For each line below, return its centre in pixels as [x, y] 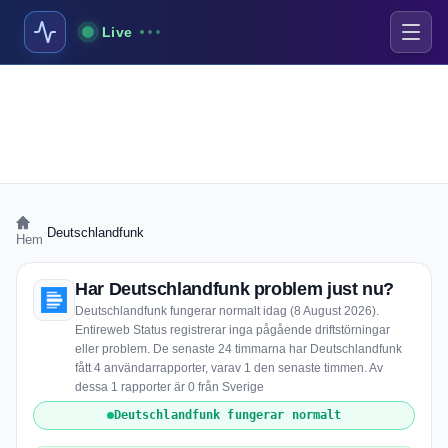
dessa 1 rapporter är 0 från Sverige [169, 387]
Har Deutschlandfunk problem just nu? [235, 289]
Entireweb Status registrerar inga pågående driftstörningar [232, 330]
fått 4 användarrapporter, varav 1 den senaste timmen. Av [229, 368]
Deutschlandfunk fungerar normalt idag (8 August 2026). [227, 311]
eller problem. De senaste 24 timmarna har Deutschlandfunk [238, 349]
